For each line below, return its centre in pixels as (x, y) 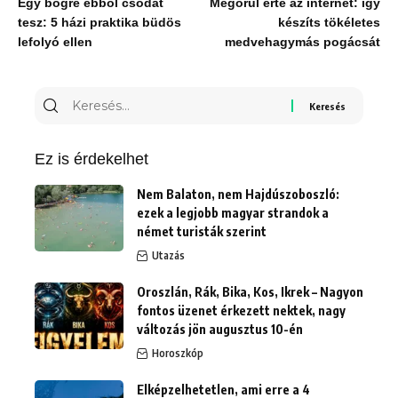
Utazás (168, 255)
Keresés (96, 99)
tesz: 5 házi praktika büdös (99, 23)
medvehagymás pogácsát (302, 42)
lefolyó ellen (55, 42)
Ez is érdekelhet (92, 159)
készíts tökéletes (329, 23)
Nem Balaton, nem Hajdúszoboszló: (238, 194)
